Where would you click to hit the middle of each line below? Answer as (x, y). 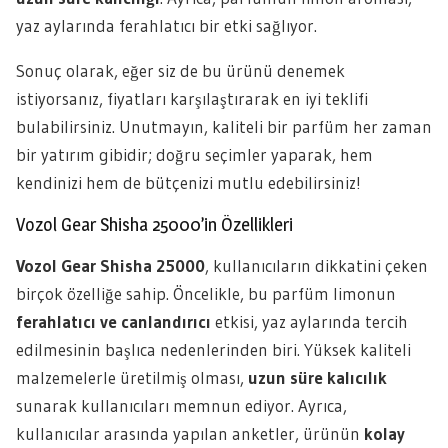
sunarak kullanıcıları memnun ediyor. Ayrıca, (181, 405)
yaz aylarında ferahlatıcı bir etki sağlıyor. (166, 25)
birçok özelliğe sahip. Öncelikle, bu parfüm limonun (206, 293)
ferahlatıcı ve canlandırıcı (113, 321)
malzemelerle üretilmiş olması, (132, 377)
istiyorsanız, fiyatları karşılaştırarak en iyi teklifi (192, 98)
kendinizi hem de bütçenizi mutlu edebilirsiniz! (188, 182)
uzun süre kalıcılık (317, 377)
